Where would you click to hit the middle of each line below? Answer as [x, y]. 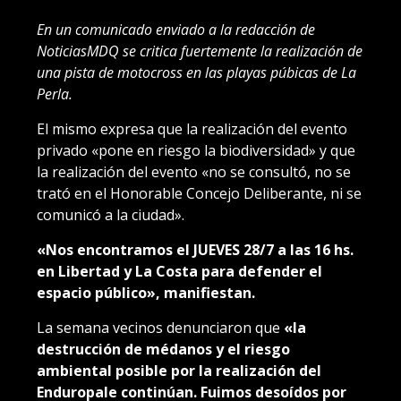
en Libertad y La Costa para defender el [179, 272]
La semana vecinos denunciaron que [160, 328]
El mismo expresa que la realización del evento [192, 129]
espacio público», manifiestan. [148, 293]
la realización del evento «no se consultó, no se [194, 172]
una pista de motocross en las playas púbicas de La [196, 73]
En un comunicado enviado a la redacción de [176, 30]
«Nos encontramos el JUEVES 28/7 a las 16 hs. [195, 250]
